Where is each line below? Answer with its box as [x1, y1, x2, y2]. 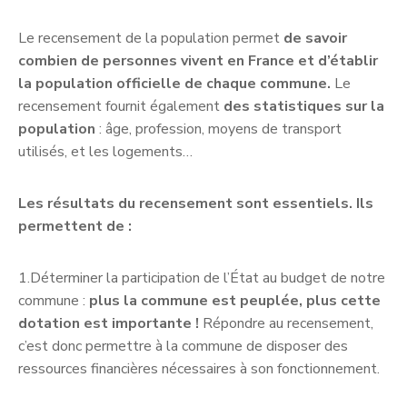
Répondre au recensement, [199, 313, 373, 334]
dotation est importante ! [18, 313, 199, 334]
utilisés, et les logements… [18, 142, 196, 163]
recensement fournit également [18, 96, 223, 117]
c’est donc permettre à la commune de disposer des [18, 336, 348, 357]
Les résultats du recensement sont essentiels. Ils [18, 194, 373, 214]
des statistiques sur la [223, 96, 384, 117]
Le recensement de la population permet [18, 28, 283, 49]
